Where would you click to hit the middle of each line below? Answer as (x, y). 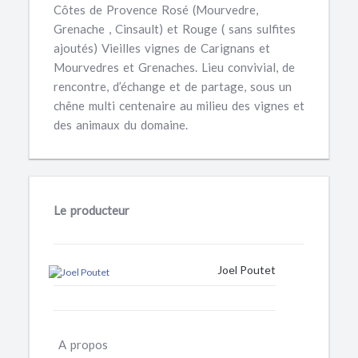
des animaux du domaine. (121, 125)
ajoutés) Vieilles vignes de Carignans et (162, 48)
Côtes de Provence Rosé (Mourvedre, (156, 10)
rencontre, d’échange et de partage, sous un (173, 86)
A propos (83, 344)
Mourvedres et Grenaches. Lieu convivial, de (174, 67)
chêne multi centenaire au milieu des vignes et (179, 105)
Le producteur (91, 210)
